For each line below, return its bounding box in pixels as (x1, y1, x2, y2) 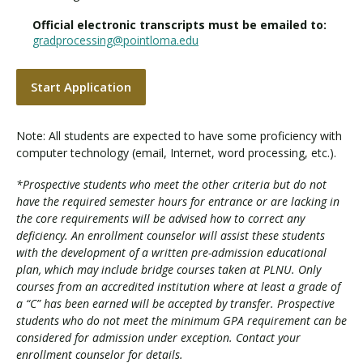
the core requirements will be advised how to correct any (16, 210, 305, 226)
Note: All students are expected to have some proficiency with (16, 128, 342, 144)
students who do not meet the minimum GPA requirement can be (16, 312, 347, 328)
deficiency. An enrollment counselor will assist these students (16, 227, 325, 243)
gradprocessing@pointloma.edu (32, 32, 199, 49)
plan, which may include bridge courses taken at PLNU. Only (16, 261, 321, 277)
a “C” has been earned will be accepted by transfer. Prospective (16, 295, 335, 311)
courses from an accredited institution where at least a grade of (16, 278, 340, 294)
